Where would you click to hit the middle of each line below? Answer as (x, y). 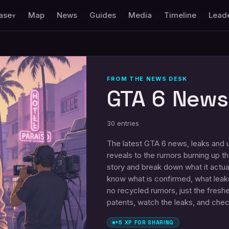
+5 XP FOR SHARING (144, 222)
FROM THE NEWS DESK (147, 79)
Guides (103, 15)
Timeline (180, 15)
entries (128, 123)
